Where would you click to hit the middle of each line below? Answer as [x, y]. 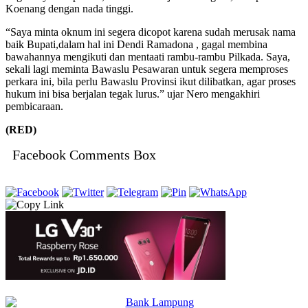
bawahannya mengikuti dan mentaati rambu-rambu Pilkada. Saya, [148, 57]
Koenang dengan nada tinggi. [69, 9]
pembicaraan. [34, 107]
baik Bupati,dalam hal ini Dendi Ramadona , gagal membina [136, 45]
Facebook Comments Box [84, 155]
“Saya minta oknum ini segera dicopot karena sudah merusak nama [151, 32]
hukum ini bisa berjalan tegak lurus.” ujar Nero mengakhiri [133, 94]
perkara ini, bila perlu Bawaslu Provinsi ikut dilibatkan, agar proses [151, 82]
